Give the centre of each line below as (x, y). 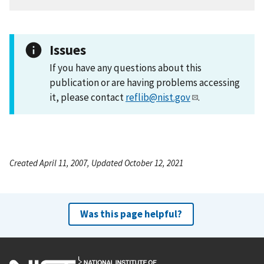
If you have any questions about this (126, 67)
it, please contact (88, 97)
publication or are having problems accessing (145, 82)
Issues (68, 49)
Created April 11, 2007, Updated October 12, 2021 (96, 163)
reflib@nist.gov (158, 97)
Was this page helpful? (131, 214)
